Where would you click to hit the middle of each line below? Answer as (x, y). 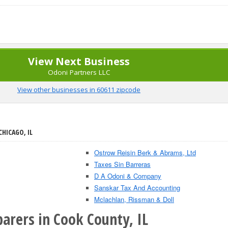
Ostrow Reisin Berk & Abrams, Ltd (145, 152)
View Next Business (79, 61)
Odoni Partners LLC (79, 72)
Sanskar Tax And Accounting (137, 188)
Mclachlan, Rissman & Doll (134, 199)
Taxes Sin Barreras (122, 164)
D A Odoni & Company (128, 176)
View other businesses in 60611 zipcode (79, 90)
